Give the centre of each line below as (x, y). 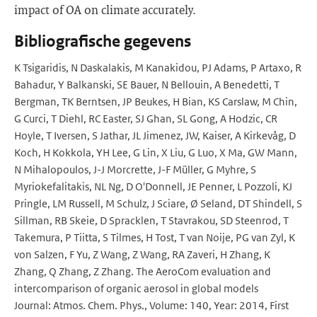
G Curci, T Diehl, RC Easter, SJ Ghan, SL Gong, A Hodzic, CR (146, 119)
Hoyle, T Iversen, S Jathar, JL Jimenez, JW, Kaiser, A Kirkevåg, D (155, 136)
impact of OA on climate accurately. (105, 10)
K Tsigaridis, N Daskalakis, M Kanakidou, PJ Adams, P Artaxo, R (158, 68)
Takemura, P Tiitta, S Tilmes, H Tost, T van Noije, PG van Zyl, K (155, 237)
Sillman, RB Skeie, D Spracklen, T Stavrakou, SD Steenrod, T (151, 220)
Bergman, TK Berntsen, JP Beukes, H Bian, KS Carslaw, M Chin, (156, 102)
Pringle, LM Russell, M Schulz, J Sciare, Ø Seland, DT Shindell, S (158, 203)
